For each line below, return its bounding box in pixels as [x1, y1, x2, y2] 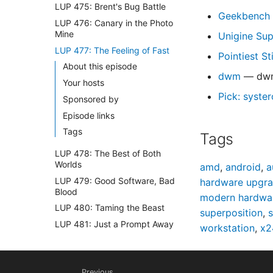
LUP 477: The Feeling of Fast [55, 44, 169, 55]
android [225, 161, 261, 173]
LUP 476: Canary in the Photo [55, 17, 173, 28]
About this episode [63, 61, 137, 72]
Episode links [63, 110, 115, 121]
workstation [200, 222, 255, 234]
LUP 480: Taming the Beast [55, 202, 165, 213]
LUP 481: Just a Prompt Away [55, 219, 174, 229]
